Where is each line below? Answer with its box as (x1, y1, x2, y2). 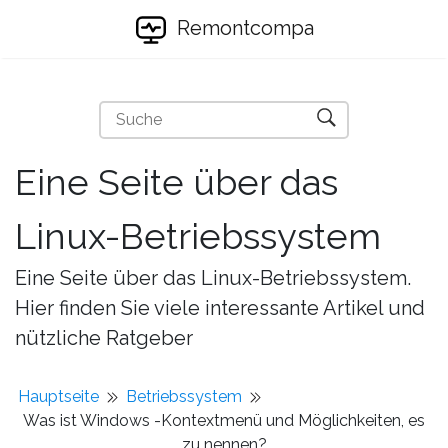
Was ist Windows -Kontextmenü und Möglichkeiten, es (23, 411, 425, 430)
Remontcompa (171, 16, 314, 40)
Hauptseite (18, 387, 99, 406)
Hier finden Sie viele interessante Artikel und (15, 296, 425, 320)
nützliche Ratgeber (15, 326, 193, 350)
